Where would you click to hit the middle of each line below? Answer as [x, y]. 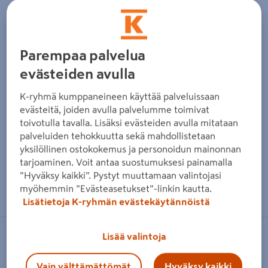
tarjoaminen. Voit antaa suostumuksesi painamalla [126, 162]
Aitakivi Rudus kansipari [78, 260]
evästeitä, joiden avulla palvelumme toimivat [115, 110]
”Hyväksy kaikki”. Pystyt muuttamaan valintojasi [121, 176]
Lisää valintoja [134, 237]
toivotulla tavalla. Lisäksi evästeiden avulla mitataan [129, 123]
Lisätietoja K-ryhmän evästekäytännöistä [117, 202]
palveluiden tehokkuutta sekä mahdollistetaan [118, 136]
